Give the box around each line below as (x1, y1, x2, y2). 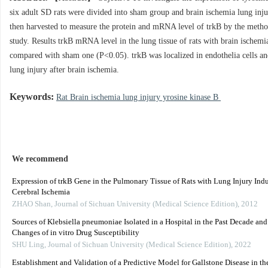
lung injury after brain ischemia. (10, 65, 119, 75)
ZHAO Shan (12, 200, 51, 209)
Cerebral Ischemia (12, 188, 70, 197)
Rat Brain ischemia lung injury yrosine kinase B (56, 93, 221, 102)
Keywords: (10, 92, 54, 103)
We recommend (12, 154, 68, 164)
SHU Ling (12, 240, 44, 249)
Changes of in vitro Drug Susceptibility (12, 229, 139, 237)
